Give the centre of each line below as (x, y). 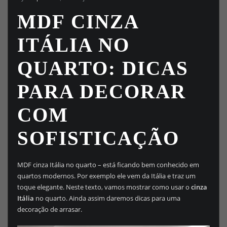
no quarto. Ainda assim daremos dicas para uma (107, 198)
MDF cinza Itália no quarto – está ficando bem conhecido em (108, 165)
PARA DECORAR (101, 92)
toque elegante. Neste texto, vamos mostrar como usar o (104, 187)
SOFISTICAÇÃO (98, 138)
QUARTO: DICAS (103, 68)
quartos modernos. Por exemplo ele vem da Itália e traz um (106, 176)
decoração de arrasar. (49, 210)
